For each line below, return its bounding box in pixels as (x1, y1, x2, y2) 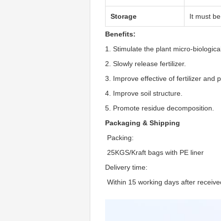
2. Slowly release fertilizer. (105, 60, 186, 68)
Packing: (105, 134, 134, 142)
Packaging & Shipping (105, 119, 180, 127)
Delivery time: (105, 163, 147, 171)
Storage (110, 12, 137, 20)
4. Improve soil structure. (105, 89, 183, 97)
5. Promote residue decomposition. (105, 104, 214, 112)
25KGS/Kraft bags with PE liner (105, 148, 204, 156)
